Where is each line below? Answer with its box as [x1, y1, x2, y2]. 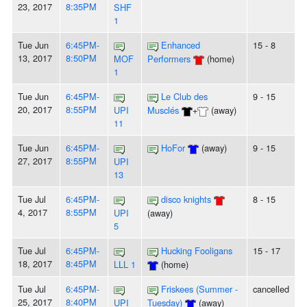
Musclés [147, 103, 179, 117]
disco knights [161, 193, 211, 206]
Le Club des [161, 90, 208, 103]
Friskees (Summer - [161, 282, 238, 296]
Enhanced [161, 38, 200, 52]
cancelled [253, 282, 289, 296]
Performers [147, 52, 191, 66]
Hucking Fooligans [161, 244, 232, 258]
